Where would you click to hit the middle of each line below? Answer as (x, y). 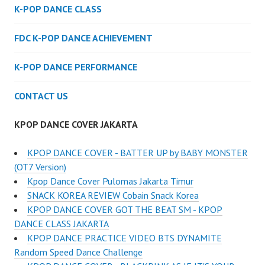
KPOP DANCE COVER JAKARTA (76, 124)
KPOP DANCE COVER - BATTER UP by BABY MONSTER (138, 153)
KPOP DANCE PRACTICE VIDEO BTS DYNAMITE (125, 238)
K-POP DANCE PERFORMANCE (76, 67)
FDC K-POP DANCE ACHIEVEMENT (83, 38)
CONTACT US (41, 96)
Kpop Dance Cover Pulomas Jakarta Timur (110, 181)
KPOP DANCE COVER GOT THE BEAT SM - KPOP (125, 209)
